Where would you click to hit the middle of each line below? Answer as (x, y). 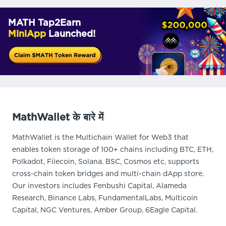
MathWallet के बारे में (58, 118)
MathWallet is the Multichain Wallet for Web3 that (100, 138)
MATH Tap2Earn (44, 23)
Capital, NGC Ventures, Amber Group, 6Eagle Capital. (105, 210)
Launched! (71, 34)
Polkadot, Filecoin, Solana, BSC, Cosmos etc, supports (106, 162)
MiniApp (27, 34)
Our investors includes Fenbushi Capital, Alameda (99, 186)
